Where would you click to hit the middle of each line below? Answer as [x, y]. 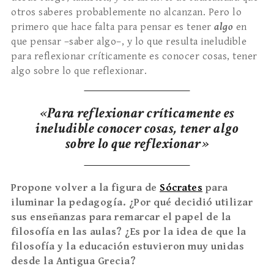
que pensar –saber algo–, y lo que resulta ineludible [129, 42]
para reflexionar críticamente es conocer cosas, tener [134, 57]
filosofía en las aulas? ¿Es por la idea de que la [129, 232]
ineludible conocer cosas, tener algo [137, 128]
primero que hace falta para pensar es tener [113, 27]
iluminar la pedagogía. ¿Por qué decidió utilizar [132, 203]
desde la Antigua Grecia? [73, 261]
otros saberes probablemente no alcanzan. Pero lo [126, 13]
